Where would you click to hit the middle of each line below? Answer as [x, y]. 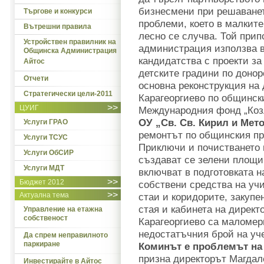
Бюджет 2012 [42, 182]
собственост [46, 219]
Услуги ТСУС [46, 137]
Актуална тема [44, 195]
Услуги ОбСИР [49, 153]
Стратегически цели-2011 [68, 94]
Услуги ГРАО [46, 122]
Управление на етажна [63, 209]
